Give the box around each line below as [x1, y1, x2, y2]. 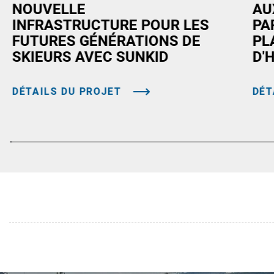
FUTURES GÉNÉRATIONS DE [12, 32, 201, 50]
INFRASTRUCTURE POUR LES [12, 16, 209, 34]
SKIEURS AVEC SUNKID [12, 48, 169, 65]
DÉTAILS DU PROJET [12, 85, 122, 97]
